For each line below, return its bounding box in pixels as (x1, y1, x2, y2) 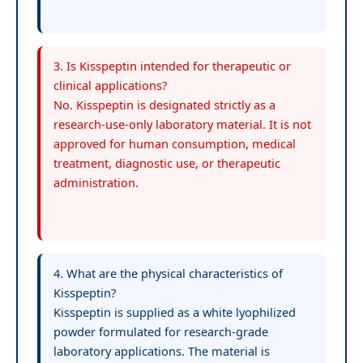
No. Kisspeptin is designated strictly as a (53, 96, 275, 113)
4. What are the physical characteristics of (53, 264, 283, 281)
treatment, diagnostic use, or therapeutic (53, 154, 280, 171)
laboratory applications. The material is (53, 342, 270, 359)
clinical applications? (53, 76, 167, 93)
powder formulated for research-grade (53, 322, 268, 340)
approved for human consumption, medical (53, 135, 296, 152)
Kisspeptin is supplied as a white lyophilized (53, 303, 296, 320)
